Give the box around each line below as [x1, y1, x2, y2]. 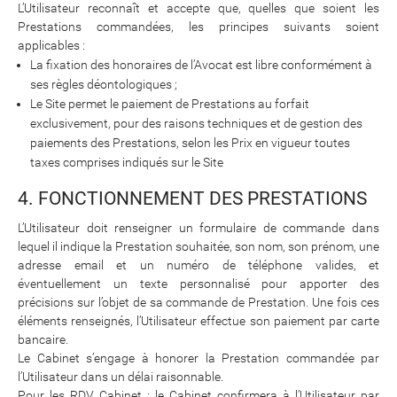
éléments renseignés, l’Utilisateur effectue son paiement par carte [18, 313, 379, 328]
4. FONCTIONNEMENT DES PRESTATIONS [18, 187, 367, 209]
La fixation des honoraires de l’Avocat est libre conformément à [30, 57, 372, 72]
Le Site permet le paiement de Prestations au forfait [30, 96, 309, 111]
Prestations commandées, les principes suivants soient [18, 19, 379, 34]
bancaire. [18, 331, 68, 346]
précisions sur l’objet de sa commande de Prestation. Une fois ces [18, 294, 379, 309]
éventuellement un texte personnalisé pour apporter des [18, 276, 379, 291]
